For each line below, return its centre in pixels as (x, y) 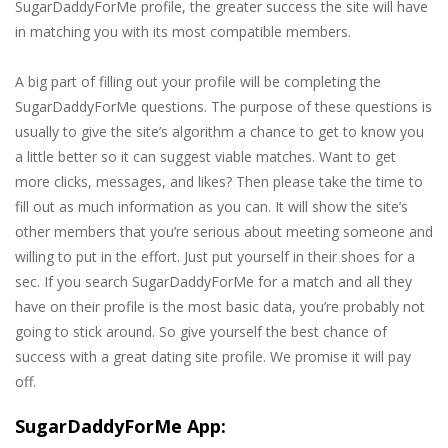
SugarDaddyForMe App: (120, 426)
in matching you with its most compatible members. (183, 32)
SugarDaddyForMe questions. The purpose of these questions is (223, 107)
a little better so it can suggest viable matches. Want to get (205, 157)
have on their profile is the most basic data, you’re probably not (220, 307)
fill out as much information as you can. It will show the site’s (211, 207)
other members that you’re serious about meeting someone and (224, 232)
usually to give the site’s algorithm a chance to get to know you (219, 132)
